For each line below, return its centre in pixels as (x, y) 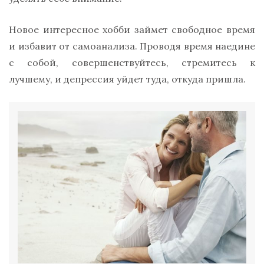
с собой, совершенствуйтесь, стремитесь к (132, 63)
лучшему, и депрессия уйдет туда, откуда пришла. (127, 79)
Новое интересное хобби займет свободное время (132, 30)
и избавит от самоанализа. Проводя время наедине (132, 46)
